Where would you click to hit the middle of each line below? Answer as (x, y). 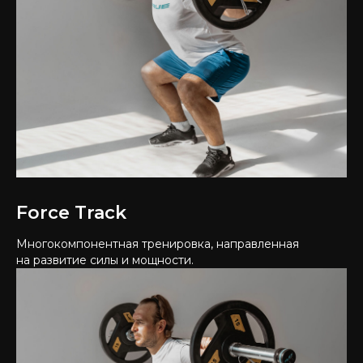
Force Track (71, 213)
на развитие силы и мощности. (105, 260)
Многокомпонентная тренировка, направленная (158, 244)
